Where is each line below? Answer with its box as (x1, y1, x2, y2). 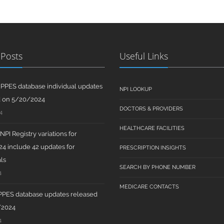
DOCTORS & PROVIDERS (119, 105, 183, 112)
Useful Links (119, 50, 168, 62)
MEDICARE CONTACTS (119, 183, 179, 190)
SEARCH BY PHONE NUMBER (119, 164, 195, 170)
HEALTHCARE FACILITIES (119, 125, 184, 131)
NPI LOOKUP (119, 86, 152, 92)
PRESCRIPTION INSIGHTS (119, 144, 186, 151)
